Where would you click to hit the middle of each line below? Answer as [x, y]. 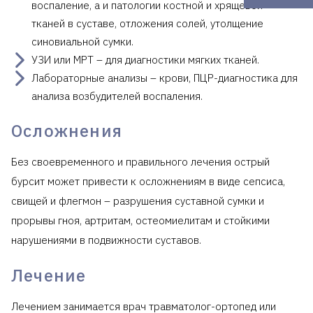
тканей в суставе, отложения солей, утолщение [147, 23]
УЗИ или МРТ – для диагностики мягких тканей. [145, 59]
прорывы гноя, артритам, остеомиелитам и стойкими [140, 220]
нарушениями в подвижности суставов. [106, 240]
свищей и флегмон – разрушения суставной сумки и [138, 201]
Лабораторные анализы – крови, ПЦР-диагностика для [165, 78]
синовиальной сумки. [82, 41]
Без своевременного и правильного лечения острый [140, 161]
